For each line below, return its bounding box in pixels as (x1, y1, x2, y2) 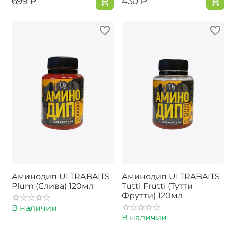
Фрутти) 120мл (122, 191, 183, 201)
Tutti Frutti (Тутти (122, 181, 193, 191)
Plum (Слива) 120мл (11, 181, 94, 191)
